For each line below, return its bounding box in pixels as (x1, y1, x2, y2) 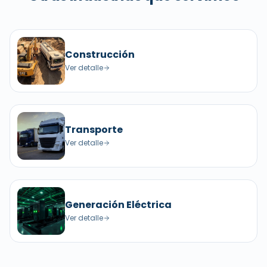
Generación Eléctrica (65, 198, 172, 212)
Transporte (65, 123, 123, 136)
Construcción (65, 48, 135, 61)
